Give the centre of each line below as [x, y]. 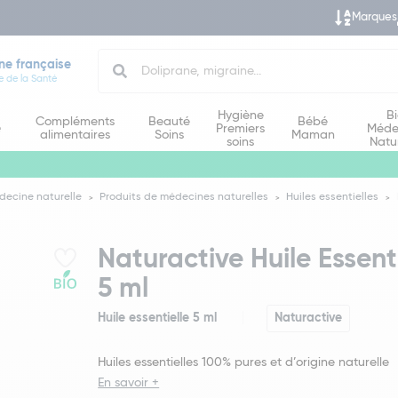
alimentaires [75, 135]
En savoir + [129, 383]
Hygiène [240, 115]
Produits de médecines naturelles [184, 197]
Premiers [241, 128]
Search [118, 56]
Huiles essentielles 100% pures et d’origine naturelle [244, 362]
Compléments [75, 122]
